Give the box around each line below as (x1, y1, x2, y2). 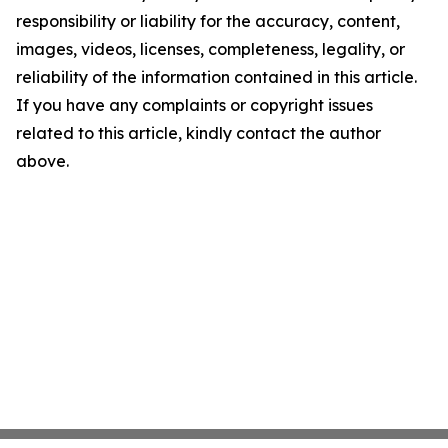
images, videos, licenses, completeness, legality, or (16, 39, 405, 59)
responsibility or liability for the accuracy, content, (16, 11, 400, 31)
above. (16, 151, 69, 171)
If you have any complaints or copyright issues (16, 95, 373, 115)
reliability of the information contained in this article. (16, 67, 417, 87)
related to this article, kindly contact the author (16, 123, 381, 143)
